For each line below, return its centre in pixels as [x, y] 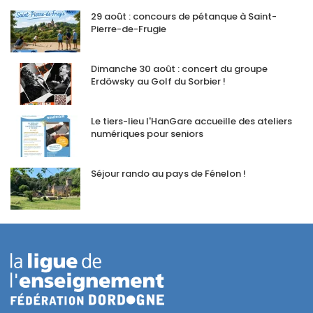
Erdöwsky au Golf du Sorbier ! [158, 81]
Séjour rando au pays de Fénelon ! [168, 173]
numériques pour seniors [147, 133]
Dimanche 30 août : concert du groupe [179, 68]
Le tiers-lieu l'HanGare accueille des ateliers [191, 121]
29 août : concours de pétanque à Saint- [184, 16]
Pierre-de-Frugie [129, 29]
